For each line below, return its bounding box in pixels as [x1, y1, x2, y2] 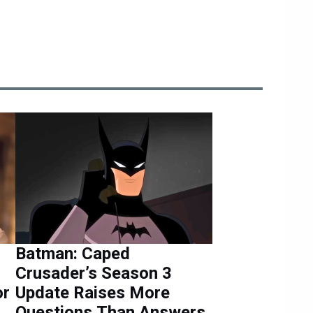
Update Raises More [15, 282, 170, 303]
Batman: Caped [15, 243, 130, 263]
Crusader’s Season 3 [15, 263, 172, 283]
